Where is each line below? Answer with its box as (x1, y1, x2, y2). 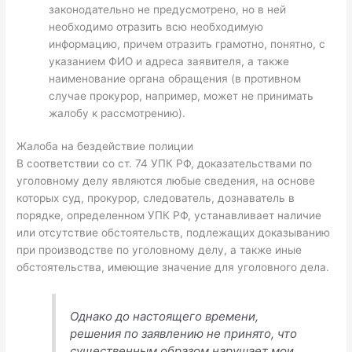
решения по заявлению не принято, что (70, 325, 298, 341)
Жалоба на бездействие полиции (16, 140, 194, 153)
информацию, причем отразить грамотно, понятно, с (49, 37, 326, 50)
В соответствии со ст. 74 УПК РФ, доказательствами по (16, 157, 313, 170)
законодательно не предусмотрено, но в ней (49, 2, 287, 16)
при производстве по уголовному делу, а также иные (16, 244, 302, 257)
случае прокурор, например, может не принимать (49, 89, 314, 102)
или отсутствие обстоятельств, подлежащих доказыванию (16, 226, 331, 240)
